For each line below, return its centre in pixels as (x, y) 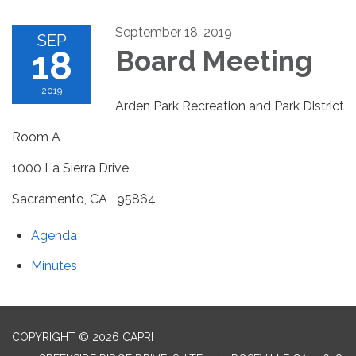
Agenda (54, 236)
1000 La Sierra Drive (70, 168)
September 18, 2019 (174, 33)
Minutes (54, 266)
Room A (36, 137)
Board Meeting (214, 61)
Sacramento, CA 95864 (84, 199)
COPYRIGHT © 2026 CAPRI (83, 337)
